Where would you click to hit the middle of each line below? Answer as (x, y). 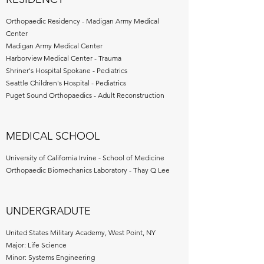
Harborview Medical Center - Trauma (64, 58)
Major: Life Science (36, 245)
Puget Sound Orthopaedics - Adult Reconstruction (85, 95)
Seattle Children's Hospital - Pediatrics (66, 83)
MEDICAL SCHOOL (53, 136)
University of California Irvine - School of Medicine (85, 158)
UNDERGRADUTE (48, 211)
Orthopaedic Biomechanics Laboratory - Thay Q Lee (88, 170)
